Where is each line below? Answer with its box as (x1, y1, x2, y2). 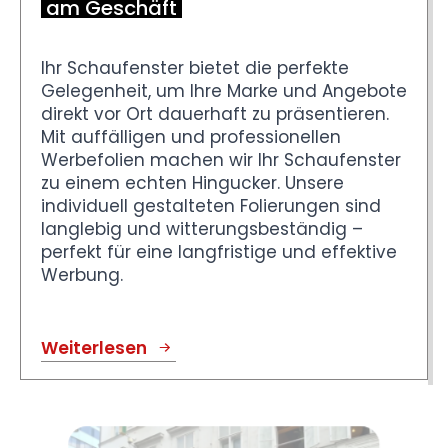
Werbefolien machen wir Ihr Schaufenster (41, 147, 401, 172)
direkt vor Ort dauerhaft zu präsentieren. (41, 101, 389, 126)
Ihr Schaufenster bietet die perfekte (41, 55, 349, 80)
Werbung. (41, 262, 123, 287)
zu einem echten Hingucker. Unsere (41, 170, 344, 195)
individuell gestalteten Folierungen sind (41, 193, 381, 218)
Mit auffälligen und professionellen (41, 124, 341, 149)
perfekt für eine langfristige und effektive (41, 239, 397, 264)
